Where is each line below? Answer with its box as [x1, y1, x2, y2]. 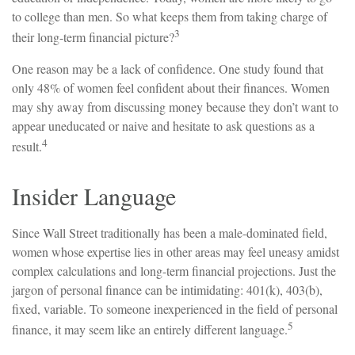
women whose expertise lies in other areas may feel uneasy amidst [12, 242, 339, 260]
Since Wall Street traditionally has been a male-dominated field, [12, 223, 327, 241]
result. [12, 137, 42, 155]
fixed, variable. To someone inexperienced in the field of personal [12, 300, 338, 317]
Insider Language [12, 179, 176, 212]
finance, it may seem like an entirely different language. [12, 321, 288, 338]
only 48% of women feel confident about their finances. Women [12, 78, 330, 96]
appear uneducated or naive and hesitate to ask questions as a [12, 116, 315, 134]
